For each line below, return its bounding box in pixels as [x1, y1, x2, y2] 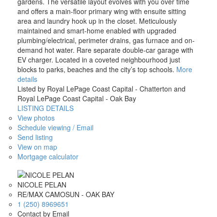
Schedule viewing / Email [17, 122, 93, 132]
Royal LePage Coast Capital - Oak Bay [17, 93, 136, 103]
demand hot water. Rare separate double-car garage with [17, 45, 193, 55]
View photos [17, 112, 55, 123]
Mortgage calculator [17, 151, 78, 161]
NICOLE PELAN [17, 180, 66, 190]
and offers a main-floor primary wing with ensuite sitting [17, 6, 186, 16]
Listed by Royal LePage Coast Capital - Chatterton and [17, 83, 186, 93]
